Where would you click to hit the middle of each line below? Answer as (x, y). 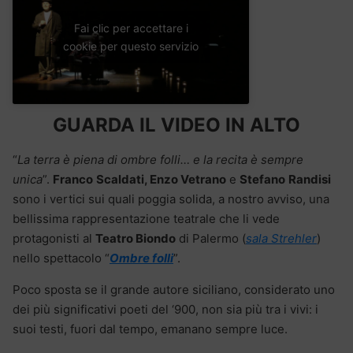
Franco (73, 179)
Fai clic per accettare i (131, 28)
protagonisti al (54, 238)
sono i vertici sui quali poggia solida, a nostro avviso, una (171, 199)
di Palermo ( (211, 238)
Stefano (262, 179)
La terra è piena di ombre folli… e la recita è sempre (160, 159)
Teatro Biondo (136, 238)
